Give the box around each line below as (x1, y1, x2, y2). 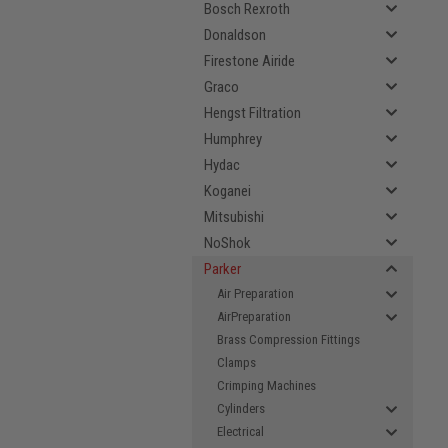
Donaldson (204, 26, 266, 44)
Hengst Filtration (204, 104, 301, 122)
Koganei (204, 182, 251, 200)
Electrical (217, 424, 264, 439)
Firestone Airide (204, 52, 295, 70)
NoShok (204, 234, 251, 252)
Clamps (217, 355, 256, 370)
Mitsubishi (204, 208, 264, 226)
